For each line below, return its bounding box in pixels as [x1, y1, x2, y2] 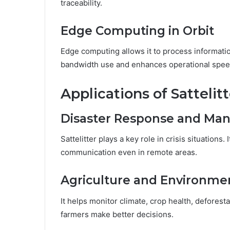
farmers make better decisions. [61, 209, 174, 219]
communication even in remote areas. [61, 147, 197, 158]
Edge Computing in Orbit [61, 23, 214, 38]
